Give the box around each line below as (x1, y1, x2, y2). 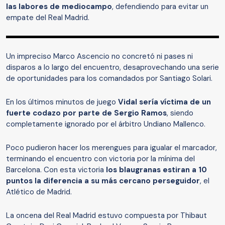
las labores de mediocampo (6, 2, 112, 12)
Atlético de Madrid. (6, 187, 72, 197)
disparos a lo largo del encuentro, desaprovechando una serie (6, 62, 219, 73)
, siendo (167, 108, 193, 119)
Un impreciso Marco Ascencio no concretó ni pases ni (6, 51, 193, 62)
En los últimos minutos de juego (6, 97, 118, 107)
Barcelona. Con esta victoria (6, 165, 104, 175)
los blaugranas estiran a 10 (104, 165, 207, 175)
